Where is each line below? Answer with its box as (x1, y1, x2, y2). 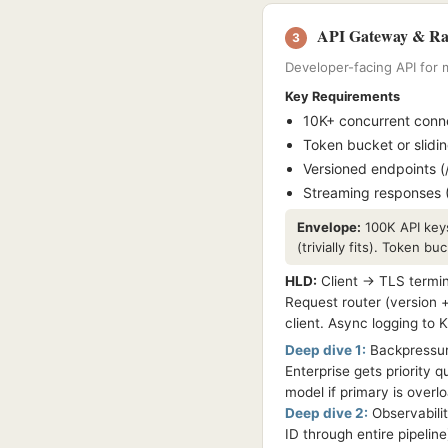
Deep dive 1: (285, 342, 366, 358)
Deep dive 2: (285, 405, 368, 421)
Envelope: (297, 219, 361, 235)
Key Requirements (285, 89, 400, 104)
